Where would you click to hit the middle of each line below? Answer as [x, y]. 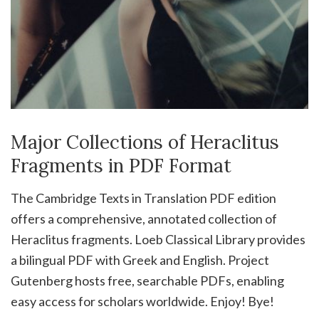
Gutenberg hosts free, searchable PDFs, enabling [147, 280]
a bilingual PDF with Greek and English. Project [140, 260]
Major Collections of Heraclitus [145, 142]
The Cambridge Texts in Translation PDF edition [143, 198]
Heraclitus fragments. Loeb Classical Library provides [158, 239]
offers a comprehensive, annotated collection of [144, 218]
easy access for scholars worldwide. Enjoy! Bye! [142, 301]
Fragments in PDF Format [121, 165]
